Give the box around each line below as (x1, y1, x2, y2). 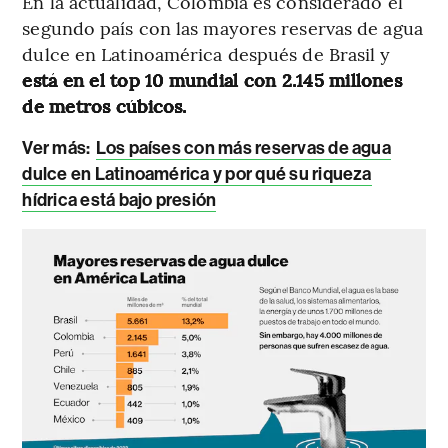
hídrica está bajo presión (22, 188, 217, 211)
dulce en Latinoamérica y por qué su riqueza (22, 162, 372, 185)
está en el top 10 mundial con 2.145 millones (22, 66, 402, 92)
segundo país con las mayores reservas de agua (22, 14, 423, 40)
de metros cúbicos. (22, 92, 187, 118)
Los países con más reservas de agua (95, 136, 391, 159)
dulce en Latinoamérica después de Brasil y (22, 40, 391, 66)
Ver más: (22, 136, 94, 159)
